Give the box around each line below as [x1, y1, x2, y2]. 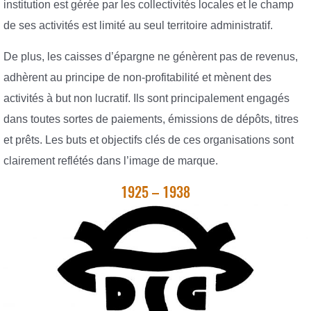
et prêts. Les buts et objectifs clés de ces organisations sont [3, 134, 294, 146]
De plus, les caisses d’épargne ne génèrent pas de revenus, [3, 51, 298, 63]
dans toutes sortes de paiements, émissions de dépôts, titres [3, 113, 299, 126]
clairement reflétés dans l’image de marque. [3, 155, 218, 167]
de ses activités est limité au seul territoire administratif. [3, 19, 273, 31]
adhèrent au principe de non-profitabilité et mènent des [3, 72, 271, 84]
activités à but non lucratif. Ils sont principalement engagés [3, 92, 289, 105]
